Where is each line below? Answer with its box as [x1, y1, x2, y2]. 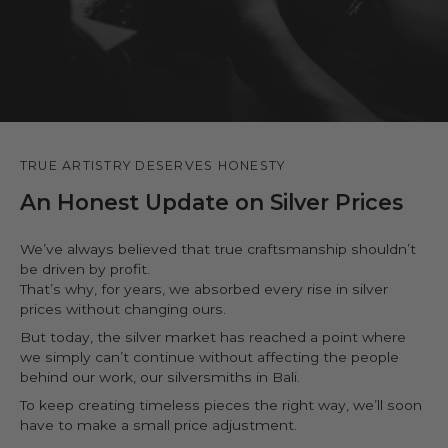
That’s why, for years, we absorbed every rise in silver [20, 281, 388, 297]
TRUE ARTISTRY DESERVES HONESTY [20, 158, 286, 173]
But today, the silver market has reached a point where [20, 329, 406, 345]
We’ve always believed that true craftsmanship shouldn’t [20, 241, 416, 257]
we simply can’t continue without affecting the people [20, 349, 399, 365]
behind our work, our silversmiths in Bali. [20, 369, 300, 385]
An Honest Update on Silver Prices [20, 189, 403, 215]
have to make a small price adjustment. [20, 417, 297, 433]
